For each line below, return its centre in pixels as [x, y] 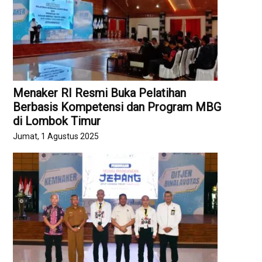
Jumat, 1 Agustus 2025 [56, 137]
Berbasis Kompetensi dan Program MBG [117, 107]
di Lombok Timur [57, 121]
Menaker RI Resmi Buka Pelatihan [100, 93]
